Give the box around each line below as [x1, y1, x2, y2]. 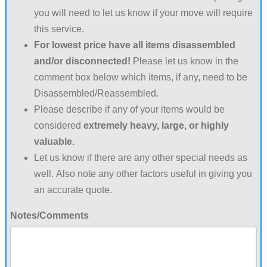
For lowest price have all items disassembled [33, 40, 235, 51]
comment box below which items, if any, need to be [33, 72, 247, 83]
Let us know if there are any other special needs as [33, 153, 247, 163]
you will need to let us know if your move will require [33, 8, 253, 18]
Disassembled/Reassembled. [33, 88, 159, 99]
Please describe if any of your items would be [33, 104, 225, 115]
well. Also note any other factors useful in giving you [33, 169, 252, 179]
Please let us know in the [130, 56, 238, 67]
